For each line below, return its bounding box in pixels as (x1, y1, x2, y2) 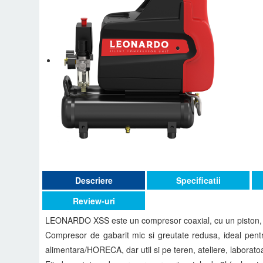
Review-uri (72, 194, 115, 207)
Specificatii (176, 174, 221, 186)
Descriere (75, 174, 113, 186)
